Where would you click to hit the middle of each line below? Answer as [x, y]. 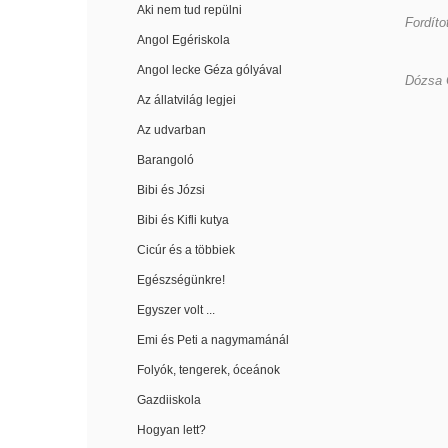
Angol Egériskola [183, 40]
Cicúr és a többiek [186, 250]
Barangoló [165, 160]
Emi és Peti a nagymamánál [213, 340]
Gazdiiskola [169, 400]
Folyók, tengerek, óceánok [208, 370]
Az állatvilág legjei [186, 100]
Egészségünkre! [181, 280]
